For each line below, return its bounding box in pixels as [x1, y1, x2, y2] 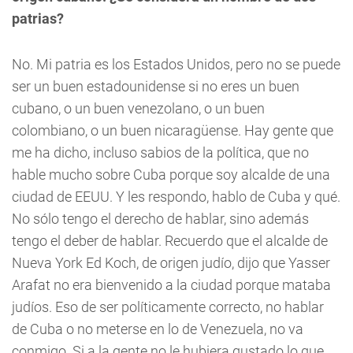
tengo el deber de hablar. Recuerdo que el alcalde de [12, 232, 328, 249]
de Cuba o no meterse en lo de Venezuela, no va [12, 320, 303, 337]
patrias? [12, 9, 64, 27]
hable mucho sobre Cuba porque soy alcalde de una [12, 165, 330, 183]
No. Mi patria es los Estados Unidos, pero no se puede [12, 55, 340, 72]
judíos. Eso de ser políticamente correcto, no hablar [12, 298, 324, 315]
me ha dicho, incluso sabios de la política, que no [12, 143, 309, 161]
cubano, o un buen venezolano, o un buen [12, 99, 265, 117]
